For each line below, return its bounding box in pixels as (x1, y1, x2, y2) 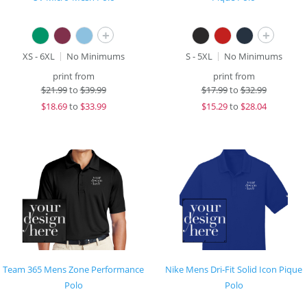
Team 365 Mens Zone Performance (3, 263, 144, 275)
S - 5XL (185, 50, 212, 62)
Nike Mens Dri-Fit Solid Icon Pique (165, 263, 302, 275)
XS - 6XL (22, 50, 55, 62)
